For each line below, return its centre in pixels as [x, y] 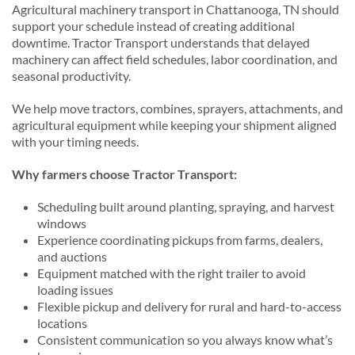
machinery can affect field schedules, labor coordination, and [175, 59]
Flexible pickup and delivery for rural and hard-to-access [189, 307]
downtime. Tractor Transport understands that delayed [161, 43]
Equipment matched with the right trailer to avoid [172, 273]
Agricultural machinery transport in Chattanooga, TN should [176, 10]
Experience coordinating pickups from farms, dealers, [180, 240]
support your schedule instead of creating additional [153, 26]
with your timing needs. [75, 142]
